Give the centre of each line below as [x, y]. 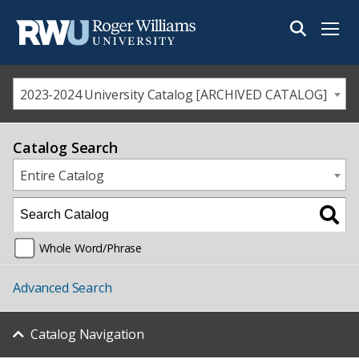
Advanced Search [63, 287]
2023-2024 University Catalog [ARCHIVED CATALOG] [173, 95]
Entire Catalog [62, 175]
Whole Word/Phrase [91, 248]
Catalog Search [65, 147]
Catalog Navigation [87, 334]
